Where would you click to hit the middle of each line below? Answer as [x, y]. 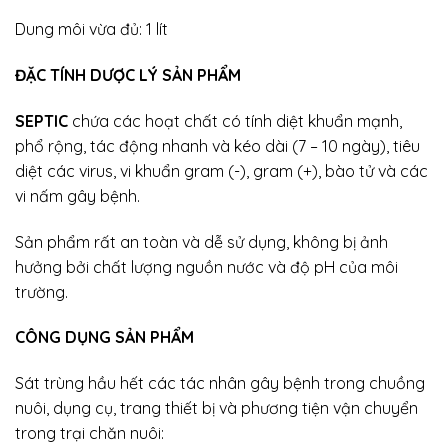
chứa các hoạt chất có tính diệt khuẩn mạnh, [237, 120]
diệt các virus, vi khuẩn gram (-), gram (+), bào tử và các [221, 170]
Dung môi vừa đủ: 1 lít [91, 29]
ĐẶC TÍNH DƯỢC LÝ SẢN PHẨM [128, 74]
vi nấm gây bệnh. [77, 195]
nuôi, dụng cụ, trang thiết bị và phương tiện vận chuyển [216, 408]
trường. [41, 291]
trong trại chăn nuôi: [89, 433]
